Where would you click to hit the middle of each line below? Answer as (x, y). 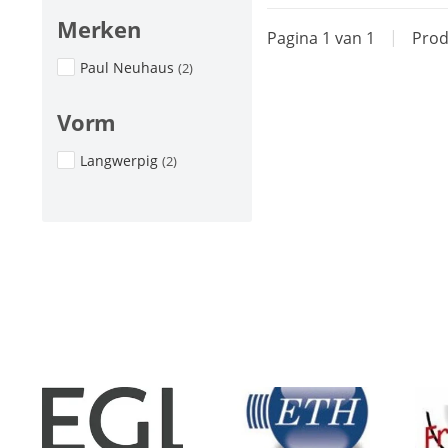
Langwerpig (121, 160)
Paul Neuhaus (129, 67)
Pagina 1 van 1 (323, 37)
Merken (99, 29)
